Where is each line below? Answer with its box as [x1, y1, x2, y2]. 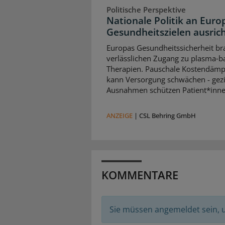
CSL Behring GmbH [139, 110, 196, 120]
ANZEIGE [106, 110, 133, 120]
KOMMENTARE [101, 167, 178, 182]
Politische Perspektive [106, 4, 186, 15]
